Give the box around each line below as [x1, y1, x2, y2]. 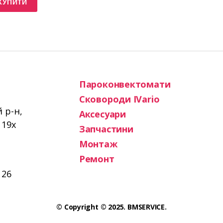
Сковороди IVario [79, 93, 160, 105]
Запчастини [79, 123, 133, 135]
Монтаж [79, 138, 117, 150]
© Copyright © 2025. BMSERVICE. [56, 202, 167, 212]
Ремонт [79, 153, 114, 165]
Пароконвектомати [79, 78, 171, 90]
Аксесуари [79, 108, 126, 120]
